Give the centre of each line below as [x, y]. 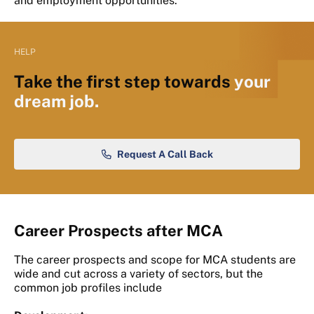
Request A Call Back [165, 155]
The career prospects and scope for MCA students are [155, 260]
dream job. [56, 101]
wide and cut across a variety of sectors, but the [138, 274]
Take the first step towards [124, 82]
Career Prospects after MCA [118, 231]
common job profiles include [88, 288]
